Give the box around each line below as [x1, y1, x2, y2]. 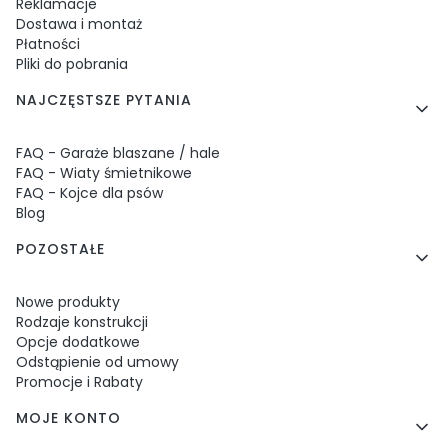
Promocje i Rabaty [16, 372, 143, 393]
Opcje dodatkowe [16, 332, 140, 353]
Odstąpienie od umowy [16, 352, 179, 373]
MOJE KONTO [16, 408, 121, 429]
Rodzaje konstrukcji [16, 312, 148, 333]
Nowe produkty [16, 292, 120, 313]
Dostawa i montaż [16, 14, 142, 35]
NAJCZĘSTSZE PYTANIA [16, 90, 192, 111]
